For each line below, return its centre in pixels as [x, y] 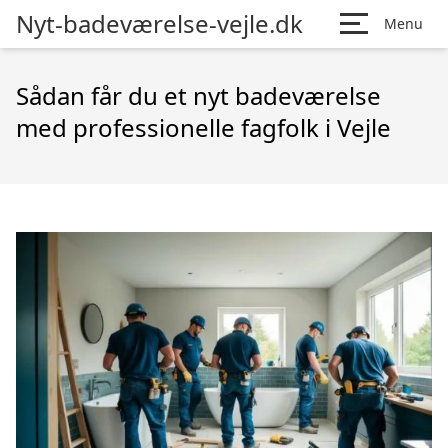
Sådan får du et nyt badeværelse [198, 95]
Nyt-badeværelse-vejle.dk [159, 23]
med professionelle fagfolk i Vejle [203, 127]
